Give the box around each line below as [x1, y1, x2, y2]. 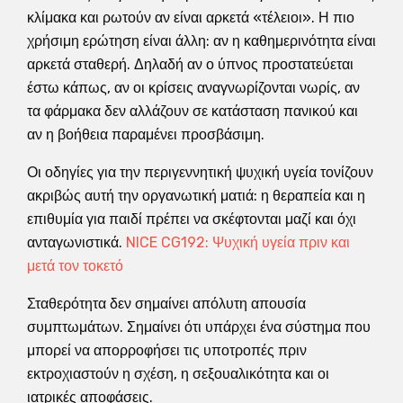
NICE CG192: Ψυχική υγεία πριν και [126, 233, 350, 251]
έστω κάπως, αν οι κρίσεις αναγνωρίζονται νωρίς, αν [27, 78, 360, 96]
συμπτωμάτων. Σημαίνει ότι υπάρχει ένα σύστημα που [27, 318, 371, 336]
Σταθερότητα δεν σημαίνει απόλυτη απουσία [27, 294, 306, 312]
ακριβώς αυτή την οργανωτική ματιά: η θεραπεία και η [27, 186, 365, 204]
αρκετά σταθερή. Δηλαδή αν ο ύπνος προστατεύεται [27, 55, 354, 73]
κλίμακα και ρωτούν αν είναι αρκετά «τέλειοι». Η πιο [27, 8, 354, 26]
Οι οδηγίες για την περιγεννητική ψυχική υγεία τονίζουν [27, 163, 373, 181]
